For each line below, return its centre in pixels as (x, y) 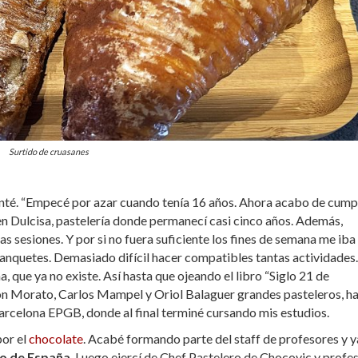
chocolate (56, 338)
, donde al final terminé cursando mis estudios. (205, 312)
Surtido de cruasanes (49, 151)
